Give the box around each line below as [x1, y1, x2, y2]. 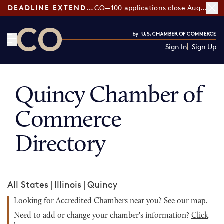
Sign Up [191, 42, 216, 51]
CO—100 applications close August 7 [200, 3, 207, 12]
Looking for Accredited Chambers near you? [14, 197, 164, 205]
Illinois [54, 179, 81, 190]
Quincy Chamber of [15, 84, 203, 108]
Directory [15, 133, 106, 157]
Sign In [165, 42, 187, 51]
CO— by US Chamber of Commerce [16, 52, 165, 63]
